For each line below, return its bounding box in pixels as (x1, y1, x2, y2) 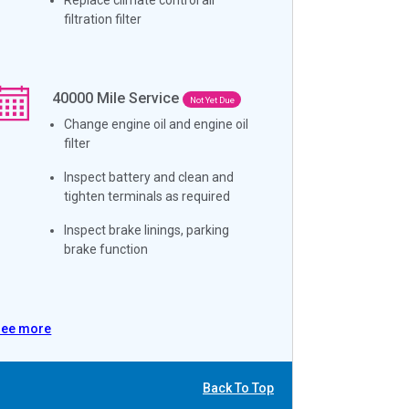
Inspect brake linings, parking (64, 222, 230, 237)
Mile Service (93, 89, 184, 107)
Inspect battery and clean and (64, 169, 235, 184)
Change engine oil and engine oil (64, 116, 249, 131)
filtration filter (64, 11, 142, 26)
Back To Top (203, 381, 274, 396)
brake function (64, 241, 149, 257)
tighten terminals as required (64, 188, 231, 204)
